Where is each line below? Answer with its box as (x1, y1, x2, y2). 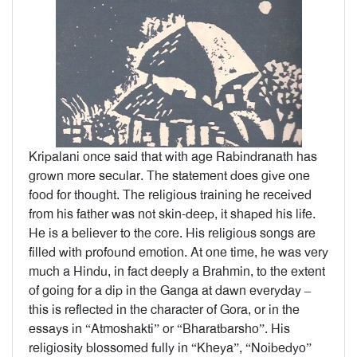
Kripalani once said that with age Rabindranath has (29, 148, 317, 165)
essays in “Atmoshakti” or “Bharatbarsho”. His (29, 320, 290, 337)
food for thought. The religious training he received (29, 186, 312, 203)
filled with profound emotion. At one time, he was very (29, 244, 328, 261)
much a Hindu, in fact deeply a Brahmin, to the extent (29, 263, 325, 280)
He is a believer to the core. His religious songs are (29, 225, 316, 241)
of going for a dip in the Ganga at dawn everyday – (29, 282, 311, 299)
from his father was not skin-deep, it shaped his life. (29, 206, 316, 222)
